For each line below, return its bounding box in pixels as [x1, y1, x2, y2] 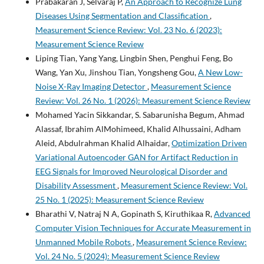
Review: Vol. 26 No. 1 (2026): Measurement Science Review [35, 95, 250, 106]
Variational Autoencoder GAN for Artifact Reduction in [35, 152, 238, 163]
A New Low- [197, 67, 243, 78]
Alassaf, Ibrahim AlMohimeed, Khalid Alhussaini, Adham [35, 124, 241, 134]
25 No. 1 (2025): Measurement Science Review [35, 194, 204, 205]
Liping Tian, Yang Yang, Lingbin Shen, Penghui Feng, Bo [35, 53, 233, 64]
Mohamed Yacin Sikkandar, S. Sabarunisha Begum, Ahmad [35, 110, 245, 120]
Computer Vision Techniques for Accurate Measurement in [35, 223, 251, 233]
